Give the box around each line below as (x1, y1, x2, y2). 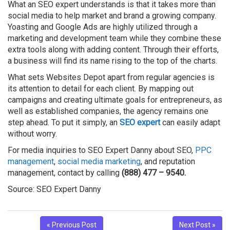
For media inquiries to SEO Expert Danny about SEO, (8, 145, 195, 155)
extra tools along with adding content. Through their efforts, (8, 44, 219, 54)
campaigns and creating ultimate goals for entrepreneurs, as (8, 94, 222, 105)
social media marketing (57, 156, 141, 166)
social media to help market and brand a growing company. (8, 10, 216, 21)
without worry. (8, 128, 57, 139)
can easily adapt (160, 117, 220, 127)
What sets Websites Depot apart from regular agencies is (8, 72, 215, 82)
